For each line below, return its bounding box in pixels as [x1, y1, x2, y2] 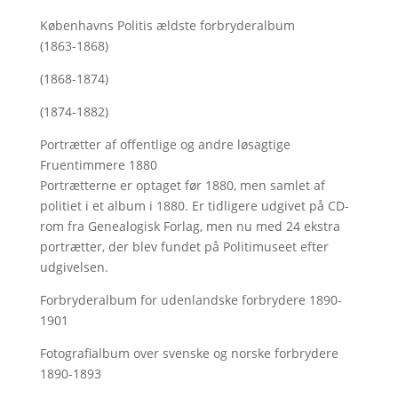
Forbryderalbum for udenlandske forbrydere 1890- [39, 291, 342, 308]
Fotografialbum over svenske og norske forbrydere [39, 345, 338, 362]
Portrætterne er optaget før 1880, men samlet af [39, 177, 325, 194]
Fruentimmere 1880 [39, 156, 157, 173]
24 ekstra [285, 218, 340, 235]
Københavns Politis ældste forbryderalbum [39, 17, 295, 34]
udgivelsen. [39, 259, 108, 275]
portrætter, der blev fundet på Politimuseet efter [39, 238, 329, 255]
